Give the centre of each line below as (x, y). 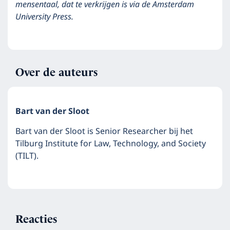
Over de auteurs (56, 72)
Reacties (36, 219)
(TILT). (27, 156)
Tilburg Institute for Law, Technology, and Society (111, 144)
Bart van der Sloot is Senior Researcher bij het (104, 131)
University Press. (44, 17)
